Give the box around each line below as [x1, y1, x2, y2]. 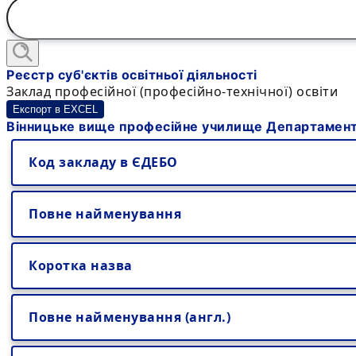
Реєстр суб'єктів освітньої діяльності [6, 67, 257, 83]
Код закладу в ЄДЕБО [29, 153, 178, 171]
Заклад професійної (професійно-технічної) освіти [6, 83, 338, 100]
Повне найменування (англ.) [29, 308, 230, 326]
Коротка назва [29, 257, 133, 274]
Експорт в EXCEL [13, 103, 98, 115]
